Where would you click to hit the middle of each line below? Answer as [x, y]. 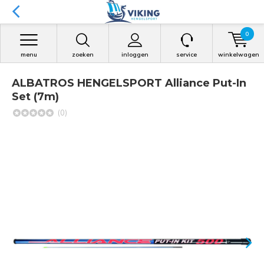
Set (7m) [35, 97]
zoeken [83, 55]
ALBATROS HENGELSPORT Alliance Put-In [129, 83]
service [187, 55]
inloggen [135, 55]
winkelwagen [238, 55]
